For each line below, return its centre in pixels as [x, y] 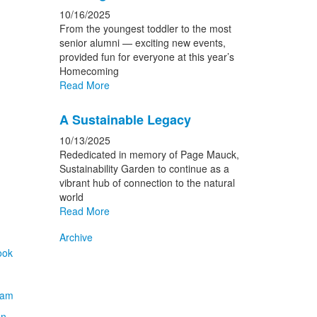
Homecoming [89, 71]
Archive [76, 237]
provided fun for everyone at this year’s [146, 57]
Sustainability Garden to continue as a [144, 168]
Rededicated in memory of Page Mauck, [149, 154]
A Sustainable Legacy [125, 120]
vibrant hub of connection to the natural [147, 183]
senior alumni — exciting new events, [142, 42]
